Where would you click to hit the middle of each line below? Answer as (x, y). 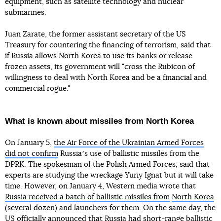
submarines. (26, 12)
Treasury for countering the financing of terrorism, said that (108, 45)
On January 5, (29, 143)
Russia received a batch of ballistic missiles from (87, 197)
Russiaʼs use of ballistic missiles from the (129, 153)
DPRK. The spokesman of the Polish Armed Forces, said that (107, 164)
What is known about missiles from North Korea (99, 121)
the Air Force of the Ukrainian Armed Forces (129, 143)
